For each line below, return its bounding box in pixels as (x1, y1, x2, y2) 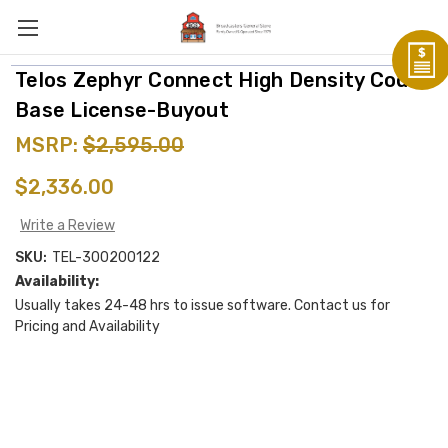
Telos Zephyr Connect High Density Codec (15, 68, 432, 93)
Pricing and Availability (15, 317, 160, 335)
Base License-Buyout (15, 98, 229, 123)
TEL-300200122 (51, 248, 160, 266)
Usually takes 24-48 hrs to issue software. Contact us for (15, 296, 390, 314)
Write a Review (19, 216, 115, 234)
